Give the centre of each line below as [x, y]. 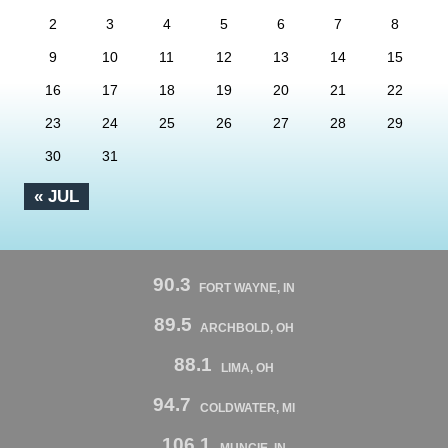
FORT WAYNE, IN [247, 288]
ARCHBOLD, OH [247, 328]
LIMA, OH [247, 368]
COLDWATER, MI [247, 407]
